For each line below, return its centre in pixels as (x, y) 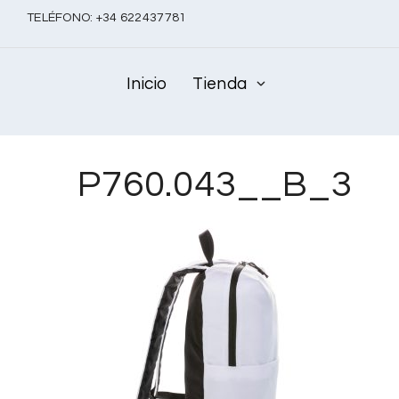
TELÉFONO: (61, 18)
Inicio (147, 83)
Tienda (220, 83)
